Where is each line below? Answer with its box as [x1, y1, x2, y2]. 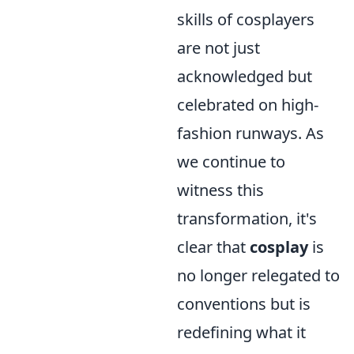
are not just [177, 37, 260, 59]
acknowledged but [177, 66, 312, 88]
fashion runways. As [177, 122, 324, 145]
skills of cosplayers [177, 9, 314, 31]
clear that [177, 236, 250, 258]
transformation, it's [177, 208, 317, 230]
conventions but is [177, 293, 311, 315]
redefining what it [177, 322, 306, 344]
